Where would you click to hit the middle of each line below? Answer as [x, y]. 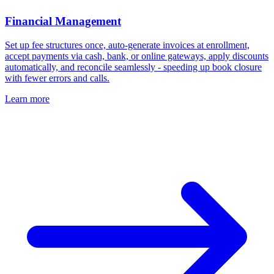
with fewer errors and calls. [57, 78]
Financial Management [63, 21]
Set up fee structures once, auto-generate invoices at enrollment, [127, 45]
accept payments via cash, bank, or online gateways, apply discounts [137, 56]
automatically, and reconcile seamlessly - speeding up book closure [133, 67]
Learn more [27, 98]
